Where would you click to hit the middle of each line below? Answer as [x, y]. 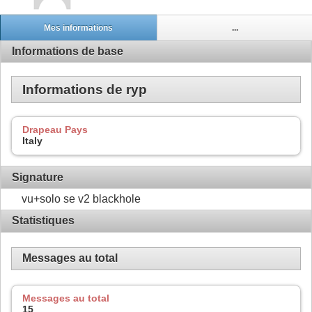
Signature [38, 177]
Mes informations [79, 28]
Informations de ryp [85, 89]
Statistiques [43, 221]
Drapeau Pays [55, 129]
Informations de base [68, 51]
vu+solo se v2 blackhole [81, 199]
